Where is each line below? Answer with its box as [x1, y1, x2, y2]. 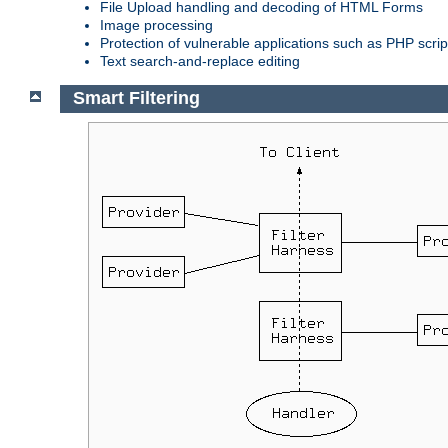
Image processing [100, 16, 213, 33]
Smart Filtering [72, 88, 200, 109]
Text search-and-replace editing [100, 52, 300, 69]
